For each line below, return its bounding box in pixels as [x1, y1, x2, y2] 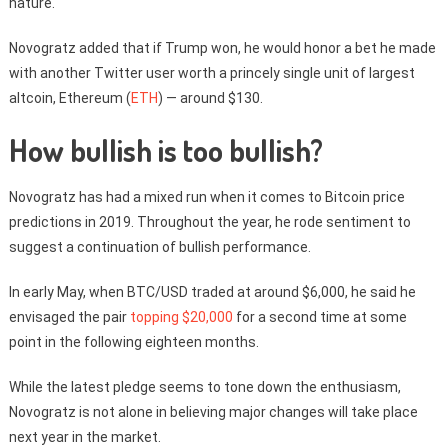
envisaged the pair [8, 309, 130, 325]
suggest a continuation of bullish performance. [8, 239, 311, 255]
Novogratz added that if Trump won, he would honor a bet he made [8, 40, 436, 56]
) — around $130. [157, 90, 263, 106]
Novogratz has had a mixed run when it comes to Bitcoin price [8, 189, 405, 205]
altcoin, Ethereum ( [8, 90, 131, 106]
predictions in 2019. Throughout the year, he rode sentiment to [8, 214, 411, 230]
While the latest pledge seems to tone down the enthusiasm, [8, 379, 401, 395]
